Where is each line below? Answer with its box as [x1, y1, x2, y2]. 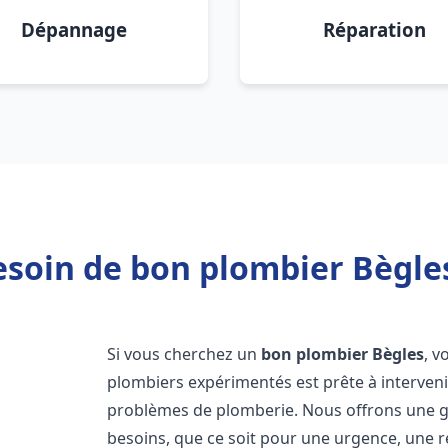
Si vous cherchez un [107, 343, 262, 365]
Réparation [322, 17, 426, 42]
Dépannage [21, 17, 127, 42]
